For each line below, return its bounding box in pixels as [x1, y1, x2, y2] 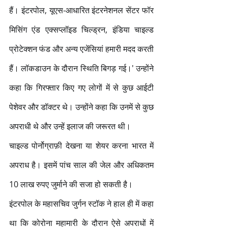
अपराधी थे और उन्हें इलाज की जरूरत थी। [9, 120, 131, 132]
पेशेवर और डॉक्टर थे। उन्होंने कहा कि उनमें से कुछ [9, 101, 154, 112]
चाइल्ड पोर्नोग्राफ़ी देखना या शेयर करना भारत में [9, 139, 154, 151]
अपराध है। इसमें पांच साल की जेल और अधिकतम [9, 159, 154, 170]
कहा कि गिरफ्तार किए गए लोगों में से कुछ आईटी [9, 81, 154, 93]
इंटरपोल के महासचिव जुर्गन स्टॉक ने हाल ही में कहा [9, 197, 154, 209]
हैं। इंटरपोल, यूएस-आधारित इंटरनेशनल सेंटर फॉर [9, 4, 154, 16]
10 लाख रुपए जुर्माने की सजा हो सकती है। [9, 178, 135, 190]
